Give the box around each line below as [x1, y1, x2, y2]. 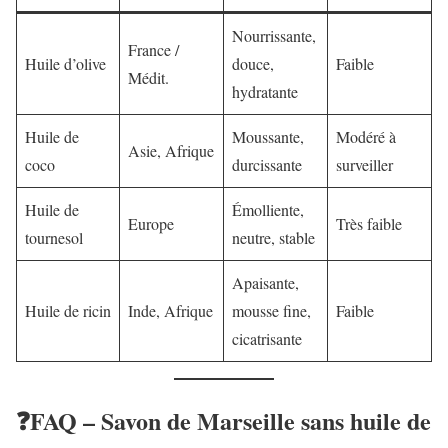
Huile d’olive [25, 52, 106, 74]
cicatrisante [232, 327, 302, 349]
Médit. [128, 66, 169, 88]
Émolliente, [232, 198, 304, 220]
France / [128, 38, 179, 60]
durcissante [232, 153, 302, 175]
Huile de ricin [25, 299, 111, 321]
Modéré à [336, 125, 396, 147]
